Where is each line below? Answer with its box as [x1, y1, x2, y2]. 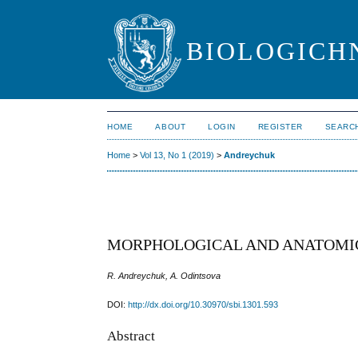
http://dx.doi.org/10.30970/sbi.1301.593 [128, 299, 279, 309]
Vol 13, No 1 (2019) [140, 150, 215, 161]
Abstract [107, 328, 156, 344]
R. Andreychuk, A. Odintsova [107, 270, 221, 280]
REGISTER [257, 122, 303, 131]
